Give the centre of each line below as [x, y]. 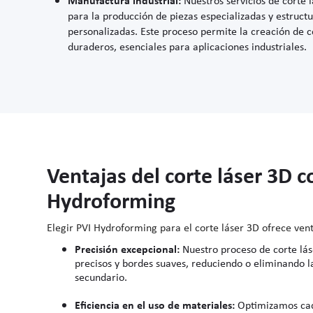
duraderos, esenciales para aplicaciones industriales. [187, 46]
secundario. [101, 277]
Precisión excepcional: [129, 249]
